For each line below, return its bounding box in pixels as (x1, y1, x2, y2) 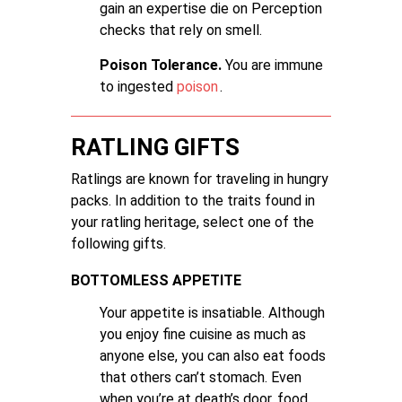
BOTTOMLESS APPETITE (71, 272, 241, 289)
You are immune (222, 57, 323, 74)
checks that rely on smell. (100, 22, 262, 39)
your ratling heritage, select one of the (71, 214, 314, 231)
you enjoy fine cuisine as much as (100, 326, 306, 343)
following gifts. (71, 235, 166, 252)
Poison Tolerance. (100, 57, 222, 74)
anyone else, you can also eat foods (100, 347, 326, 364)
